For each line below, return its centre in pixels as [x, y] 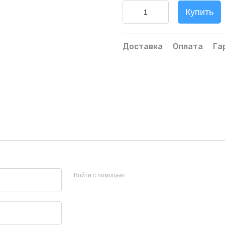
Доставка [143, 46]
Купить [199, 12]
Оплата [188, 46]
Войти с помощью [99, 175]
